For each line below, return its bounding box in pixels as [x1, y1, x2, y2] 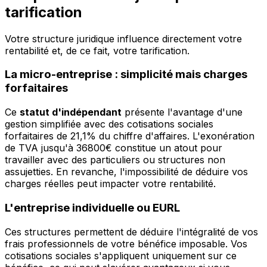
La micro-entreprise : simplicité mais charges [5, 67, 247, 82]
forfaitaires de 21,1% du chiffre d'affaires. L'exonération [5, 130, 254, 142]
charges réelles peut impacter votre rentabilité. [5, 178, 216, 190]
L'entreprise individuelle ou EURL [5, 200, 180, 215]
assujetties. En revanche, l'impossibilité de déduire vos [5, 166, 248, 178]
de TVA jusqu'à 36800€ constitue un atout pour [5, 142, 222, 154]
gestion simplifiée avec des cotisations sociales [5, 118, 213, 131]
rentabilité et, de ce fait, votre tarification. [5, 44, 190, 57]
